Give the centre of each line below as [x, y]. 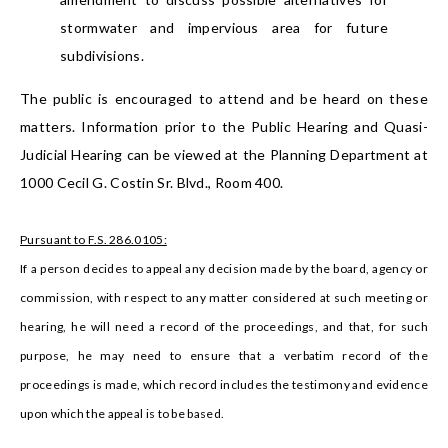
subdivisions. [102, 56]
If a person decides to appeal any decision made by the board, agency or [224, 269]
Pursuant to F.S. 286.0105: [93, 240]
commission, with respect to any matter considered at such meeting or [224, 298]
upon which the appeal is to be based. [122, 414]
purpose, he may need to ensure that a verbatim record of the [224, 356]
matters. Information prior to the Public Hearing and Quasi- [224, 127]
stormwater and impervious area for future [224, 28]
